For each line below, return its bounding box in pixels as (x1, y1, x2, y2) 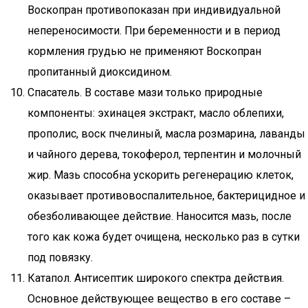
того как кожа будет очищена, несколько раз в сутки (27, 230, 300, 243)
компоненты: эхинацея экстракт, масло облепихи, (27, 107, 284, 120)
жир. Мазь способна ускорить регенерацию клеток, (27, 168, 294, 181)
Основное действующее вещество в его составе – (27, 292, 291, 305)
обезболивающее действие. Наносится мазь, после (27, 210, 291, 223)
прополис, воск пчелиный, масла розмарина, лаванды (27, 127, 305, 140)
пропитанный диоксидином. (27, 65, 172, 78)
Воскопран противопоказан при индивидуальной (27, 3, 280, 16)
